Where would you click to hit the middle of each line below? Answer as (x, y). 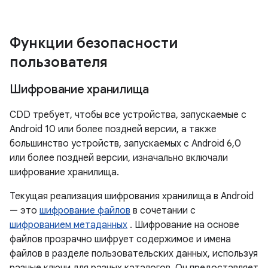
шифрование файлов (85, 211)
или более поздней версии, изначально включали (119, 158)
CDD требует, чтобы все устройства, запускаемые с (128, 115)
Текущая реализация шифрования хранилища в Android (132, 196)
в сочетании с (163, 211)
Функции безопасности (94, 43)
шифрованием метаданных (68, 225)
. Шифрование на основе (183, 225)
